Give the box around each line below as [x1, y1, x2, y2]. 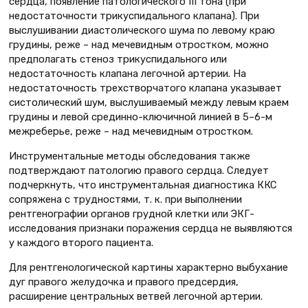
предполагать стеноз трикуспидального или [9, 53, 227, 66]
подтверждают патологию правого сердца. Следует [9, 164, 269, 177]
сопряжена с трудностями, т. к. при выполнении [9, 193, 242, 206]
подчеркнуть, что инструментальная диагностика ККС [9, 179, 277, 192]
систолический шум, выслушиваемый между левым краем [9, 96, 289, 109]
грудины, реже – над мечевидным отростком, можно [9, 38, 269, 52]
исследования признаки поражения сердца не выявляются [9, 222, 292, 235]
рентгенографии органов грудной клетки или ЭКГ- [9, 208, 254, 221]
